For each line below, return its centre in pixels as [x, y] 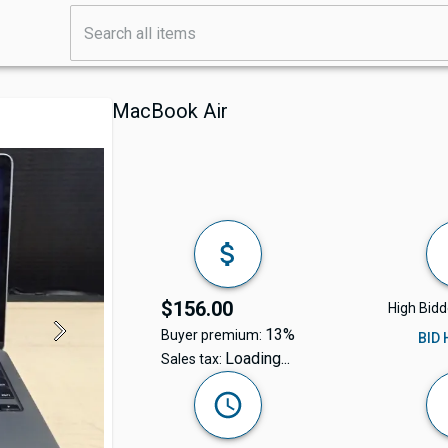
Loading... [257, 359]
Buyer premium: [212, 335]
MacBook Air [170, 111]
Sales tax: [192, 359]
